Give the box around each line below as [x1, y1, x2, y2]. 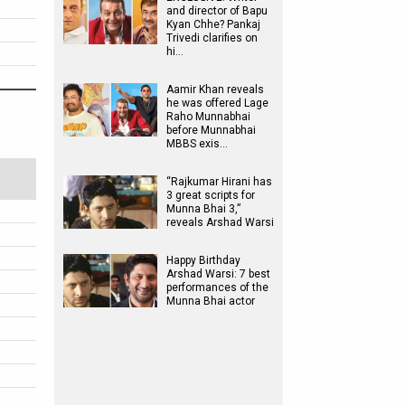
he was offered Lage [166, 97, 268, 109]
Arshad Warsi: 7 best [166, 268, 270, 280]
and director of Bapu [166, 5, 268, 17]
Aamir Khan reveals [166, 83, 264, 96]
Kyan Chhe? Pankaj [166, 18, 260, 31]
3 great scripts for [166, 189, 255, 202]
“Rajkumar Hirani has [166, 175, 272, 188]
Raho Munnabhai [166, 110, 250, 123]
